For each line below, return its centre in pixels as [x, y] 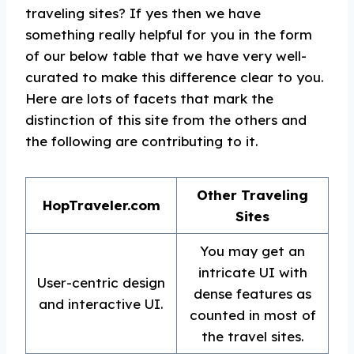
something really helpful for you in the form [169, 34]
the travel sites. [252, 336]
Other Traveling [252, 195]
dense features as [252, 294]
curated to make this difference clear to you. [175, 77]
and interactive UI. [101, 304]
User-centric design [101, 282]
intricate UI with [252, 272]
